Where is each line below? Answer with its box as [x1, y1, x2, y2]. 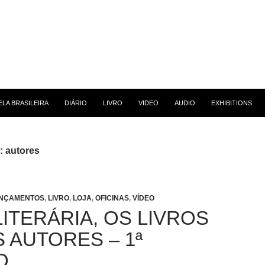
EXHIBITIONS [211, 99, 252, 106]
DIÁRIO [64, 99, 87, 106]
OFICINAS [95, 194, 129, 202]
